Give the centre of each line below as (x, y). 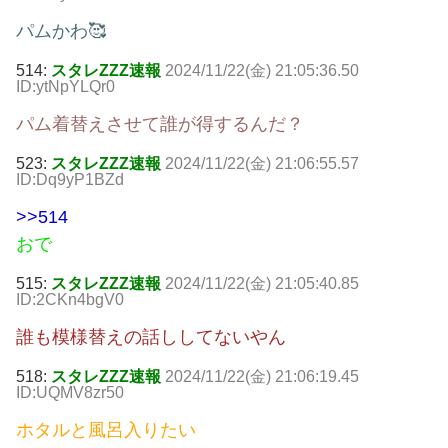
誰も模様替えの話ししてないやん (151, 336)
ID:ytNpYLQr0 (65, 86)
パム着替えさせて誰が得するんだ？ (160, 123)
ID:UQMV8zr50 (70, 392)
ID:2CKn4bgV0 (70, 299)
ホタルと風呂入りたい (106, 429)
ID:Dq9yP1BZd (70, 179)
